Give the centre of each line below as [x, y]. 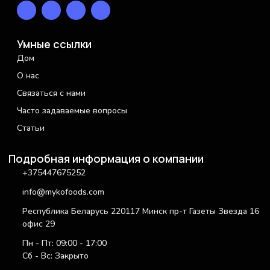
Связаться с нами [51, 93]
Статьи [31, 128]
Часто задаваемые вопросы [72, 111]
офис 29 [38, 224]
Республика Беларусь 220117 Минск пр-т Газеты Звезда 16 [140, 212]
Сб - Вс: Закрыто [55, 256]
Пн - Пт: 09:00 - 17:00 [64, 243]
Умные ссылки [54, 44]
